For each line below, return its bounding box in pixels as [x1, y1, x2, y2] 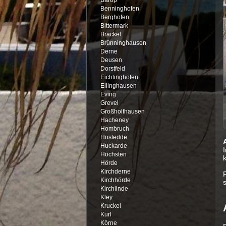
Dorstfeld [100, 65, 125, 72]
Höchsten [100, 151, 127, 157]
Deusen [100, 56, 122, 63]
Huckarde [100, 142, 127, 149]
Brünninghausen [100, 39, 146, 46]
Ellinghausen [100, 82, 137, 89]
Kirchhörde [100, 177, 131, 183]
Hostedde [100, 134, 127, 140]
